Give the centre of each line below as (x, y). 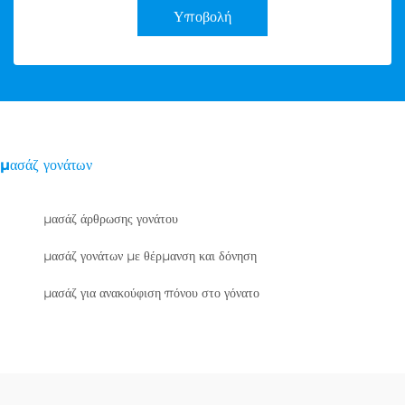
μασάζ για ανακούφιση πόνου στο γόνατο (151, 293)
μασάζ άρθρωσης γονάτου (111, 219)
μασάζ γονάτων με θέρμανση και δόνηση (150, 256)
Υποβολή (202, 17)
